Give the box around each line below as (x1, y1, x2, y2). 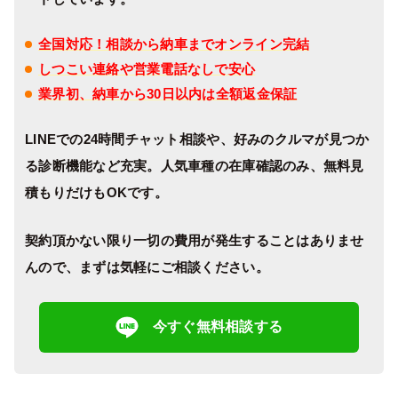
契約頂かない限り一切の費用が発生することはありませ (25, 232, 364, 248)
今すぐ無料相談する (152, 319, 283, 335)
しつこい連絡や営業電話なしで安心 (38, 60, 256, 76)
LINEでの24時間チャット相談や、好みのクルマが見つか (25, 131, 370, 147)
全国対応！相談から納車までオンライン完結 (38, 36, 310, 52)
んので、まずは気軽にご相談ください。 (25, 259, 269, 275)
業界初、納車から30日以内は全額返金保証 (38, 85, 298, 101)
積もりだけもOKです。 (25, 184, 168, 200)
